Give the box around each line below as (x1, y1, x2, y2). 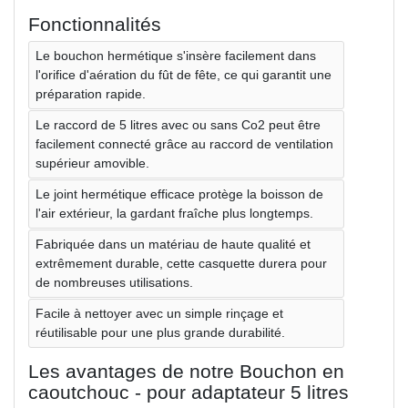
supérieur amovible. (36, 155, 149, 170)
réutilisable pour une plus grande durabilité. (36, 324, 285, 340)
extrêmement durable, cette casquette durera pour (36, 255, 327, 270)
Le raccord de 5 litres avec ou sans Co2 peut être (36, 117, 321, 132)
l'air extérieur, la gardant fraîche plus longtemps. (36, 205, 313, 220)
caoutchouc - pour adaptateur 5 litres (28, 381, 349, 403)
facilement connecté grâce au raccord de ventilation (36, 136, 333, 151)
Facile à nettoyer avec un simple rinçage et (36, 305, 283, 321)
